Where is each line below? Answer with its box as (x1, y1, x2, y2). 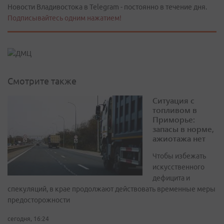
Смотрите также (7, 76, 76, 86)
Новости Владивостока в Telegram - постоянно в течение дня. (7, 3, 207, 11)
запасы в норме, (152, 123, 214, 134)
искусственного (152, 163, 204, 171)
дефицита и (152, 174, 190, 182)
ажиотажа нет (152, 133, 205, 144)
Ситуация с (152, 95, 194, 106)
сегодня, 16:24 (7, 215, 49, 222)
